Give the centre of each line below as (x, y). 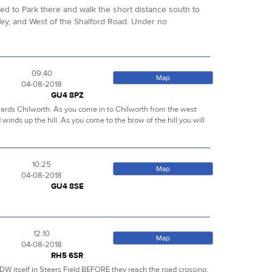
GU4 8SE (67, 187)
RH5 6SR (67, 256)
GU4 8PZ (67, 96)
